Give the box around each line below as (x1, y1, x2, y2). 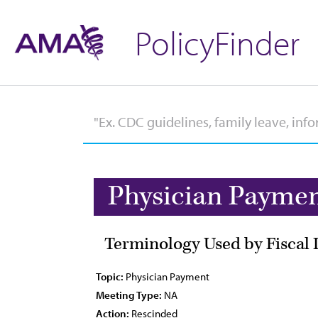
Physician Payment (124, 270, 209, 283)
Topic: (96, 270, 124, 283)
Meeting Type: (96, 288, 162, 302)
